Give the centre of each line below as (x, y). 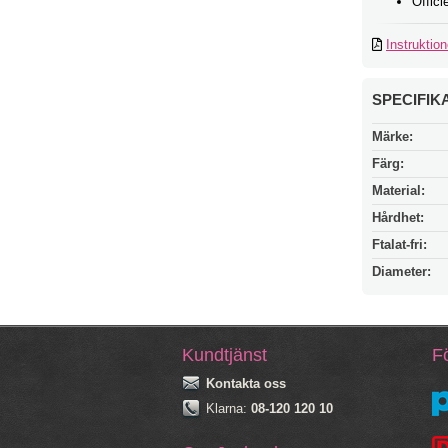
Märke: (392, 136)
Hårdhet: (398, 217)
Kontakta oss (246, 383)
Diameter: (401, 271)
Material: (398, 190)
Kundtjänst (224, 354)
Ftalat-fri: (399, 244)
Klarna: (228, 408)
